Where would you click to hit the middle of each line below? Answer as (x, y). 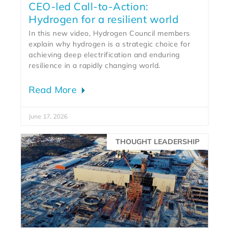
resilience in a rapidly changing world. (96, 65)
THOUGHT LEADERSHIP (157, 142)
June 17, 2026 (48, 116)
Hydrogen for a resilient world (104, 19)
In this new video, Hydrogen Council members (109, 33)
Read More (54, 89)
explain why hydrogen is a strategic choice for (110, 44)
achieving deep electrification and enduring (104, 54)
